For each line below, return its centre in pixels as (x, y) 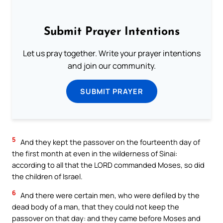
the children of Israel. (47, 176)
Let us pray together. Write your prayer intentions (111, 54)
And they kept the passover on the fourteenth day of (110, 142)
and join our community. (111, 66)
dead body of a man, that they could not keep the (96, 207)
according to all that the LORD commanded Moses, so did (108, 165)
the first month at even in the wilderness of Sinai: (95, 154)
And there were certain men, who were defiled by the (109, 195)
